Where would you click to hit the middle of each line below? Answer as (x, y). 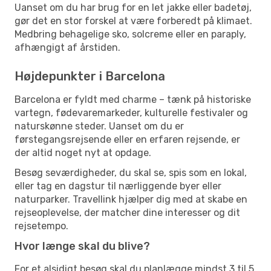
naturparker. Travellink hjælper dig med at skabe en (131, 199)
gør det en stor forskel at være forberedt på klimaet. (133, 21)
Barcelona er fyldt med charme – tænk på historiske (133, 99)
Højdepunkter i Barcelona (90, 76)
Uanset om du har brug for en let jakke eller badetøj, (133, 7)
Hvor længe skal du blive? (82, 246)
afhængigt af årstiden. (67, 47)
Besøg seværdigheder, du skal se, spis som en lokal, (131, 172)
